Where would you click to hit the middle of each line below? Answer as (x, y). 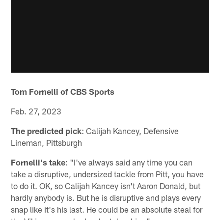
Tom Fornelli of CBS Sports (63, 91)
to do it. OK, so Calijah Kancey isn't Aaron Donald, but (106, 185)
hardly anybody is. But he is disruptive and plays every (106, 197)
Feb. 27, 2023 (36, 111)
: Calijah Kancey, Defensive (130, 130)
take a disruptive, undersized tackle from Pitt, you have (108, 174)
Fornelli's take (38, 162)
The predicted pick (46, 130)
